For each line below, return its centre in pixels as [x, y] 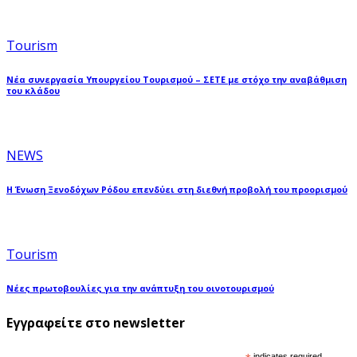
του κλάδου [33, 90]
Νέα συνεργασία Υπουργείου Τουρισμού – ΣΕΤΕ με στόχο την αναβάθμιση [177, 79]
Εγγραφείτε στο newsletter [96, 322]
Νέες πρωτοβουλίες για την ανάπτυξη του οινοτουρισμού [140, 288]
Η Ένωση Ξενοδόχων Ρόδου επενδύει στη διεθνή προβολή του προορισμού [177, 189]
